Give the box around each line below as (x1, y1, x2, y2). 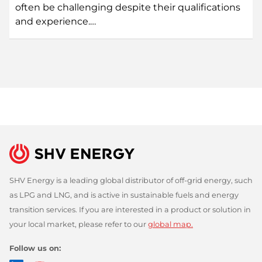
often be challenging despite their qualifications (15, 1, 240, 13)
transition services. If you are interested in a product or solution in (9, 205, 251, 214)
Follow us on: (9, 243, 61, 253)
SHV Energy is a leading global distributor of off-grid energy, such (9, 175, 253, 185)
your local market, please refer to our (9, 219, 148, 229)
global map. (148, 219, 193, 229)
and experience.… (15, 15, 96, 27)
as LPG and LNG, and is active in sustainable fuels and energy (9, 190, 239, 199)
